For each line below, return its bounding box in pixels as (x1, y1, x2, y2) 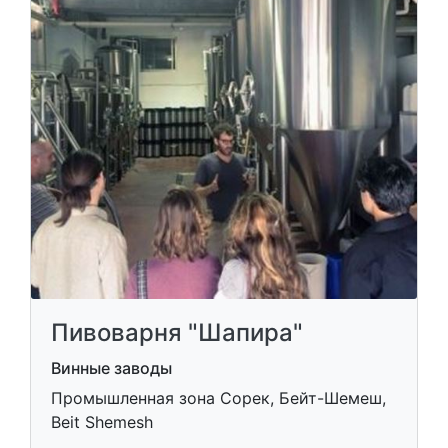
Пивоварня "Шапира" (51, 318, 303, 347)
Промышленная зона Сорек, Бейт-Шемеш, (51, 388, 386, 408)
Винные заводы (51, 358, 172, 378)
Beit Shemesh (51, 412, 153, 432)
